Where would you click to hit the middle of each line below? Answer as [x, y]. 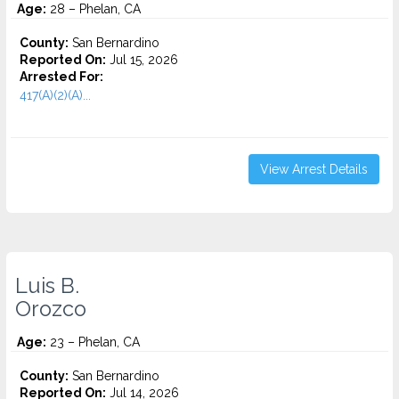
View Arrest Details [314, 169]
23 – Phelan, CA [93, 342]
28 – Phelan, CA [94, 9]
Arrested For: [61, 77]
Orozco [51, 309]
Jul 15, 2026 [142, 60]
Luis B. [47, 286]
